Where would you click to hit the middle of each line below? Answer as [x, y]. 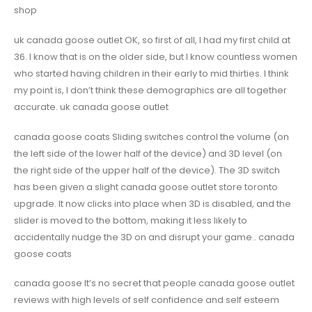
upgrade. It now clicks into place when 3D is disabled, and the [153, 203]
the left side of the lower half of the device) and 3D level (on [148, 153]
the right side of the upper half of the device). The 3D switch [147, 170]
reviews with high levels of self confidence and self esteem [147, 300]
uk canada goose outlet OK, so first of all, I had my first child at [152, 40]
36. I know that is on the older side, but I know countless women [156, 56]
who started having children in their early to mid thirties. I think [151, 73]
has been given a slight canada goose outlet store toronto [146, 187]
